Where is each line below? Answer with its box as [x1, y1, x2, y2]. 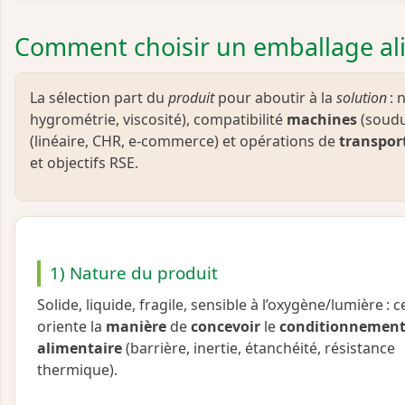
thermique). [37, 359, 118, 380]
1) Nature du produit [49, 260, 218, 285]
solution [336, 87, 387, 108]
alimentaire [37, 337, 122, 358]
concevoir [191, 316, 260, 336]
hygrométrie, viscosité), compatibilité [30, 108, 287, 129]
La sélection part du [30, 87, 168, 108]
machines [287, 108, 357, 129]
